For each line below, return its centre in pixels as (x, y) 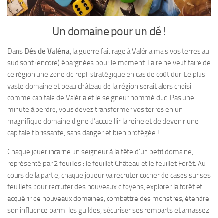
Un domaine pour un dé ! (109, 31)
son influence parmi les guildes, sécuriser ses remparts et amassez (108, 210)
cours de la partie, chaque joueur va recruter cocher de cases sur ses (109, 175)
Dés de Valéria (47, 51)
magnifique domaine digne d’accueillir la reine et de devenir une (103, 121)
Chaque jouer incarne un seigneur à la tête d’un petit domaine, (100, 152)
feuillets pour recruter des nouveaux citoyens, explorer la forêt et (105, 187)
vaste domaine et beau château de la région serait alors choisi (99, 86)
